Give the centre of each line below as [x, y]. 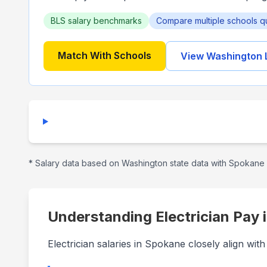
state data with [198, 163]
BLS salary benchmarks [96, 21]
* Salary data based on [75, 163]
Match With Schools [105, 55]
